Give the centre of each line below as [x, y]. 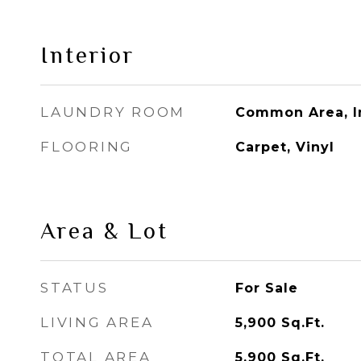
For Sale [266, 288]
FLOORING [87, 147]
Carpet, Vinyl [284, 147]
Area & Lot [104, 230]
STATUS [75, 288]
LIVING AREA [97, 322]
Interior [87, 55]
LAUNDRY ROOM [113, 112]
